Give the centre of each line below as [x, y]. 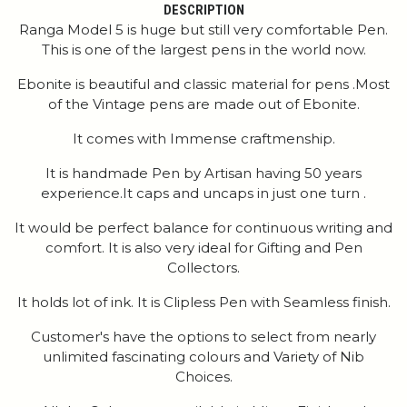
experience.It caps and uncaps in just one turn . [203, 194]
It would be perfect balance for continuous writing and [203, 228]
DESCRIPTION [203, 10]
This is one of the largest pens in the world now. [203, 50]
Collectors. [203, 268]
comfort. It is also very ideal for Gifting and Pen [203, 248]
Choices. [203, 377]
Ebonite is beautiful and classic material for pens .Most [203, 84]
